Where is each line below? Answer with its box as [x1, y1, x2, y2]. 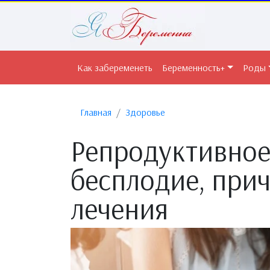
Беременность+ [162, 61, 225, 74]
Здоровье [125, 106, 165, 118]
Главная [80, 106, 111, 118]
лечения [71, 190, 168, 227]
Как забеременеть [77, 61, 152, 74]
